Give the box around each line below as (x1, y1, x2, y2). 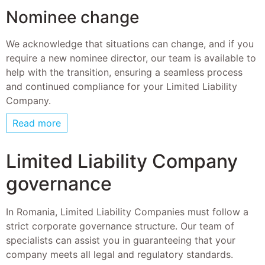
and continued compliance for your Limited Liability (6, 80, 237, 92)
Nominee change (6, 7, 139, 27)
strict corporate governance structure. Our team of (6, 220, 234, 232)
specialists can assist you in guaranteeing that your (6, 234, 235, 247)
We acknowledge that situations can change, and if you (6, 37, 254, 50)
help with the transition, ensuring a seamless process (6, 66, 243, 78)
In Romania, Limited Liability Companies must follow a (6, 206, 248, 218)
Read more (12, 117, 61, 129)
